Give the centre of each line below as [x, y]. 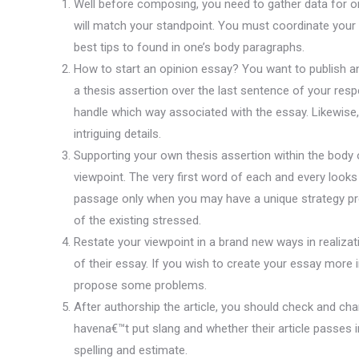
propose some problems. [140, 285]
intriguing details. [117, 134]
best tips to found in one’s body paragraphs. [189, 47]
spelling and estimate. [131, 350]
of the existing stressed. [137, 220]
